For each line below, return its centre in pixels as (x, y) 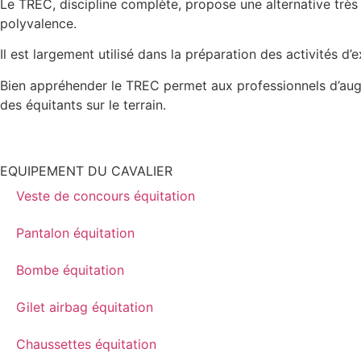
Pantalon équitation (75, 233)
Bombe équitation (70, 270)
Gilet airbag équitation (85, 307)
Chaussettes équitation (86, 344)
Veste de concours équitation (106, 196)
